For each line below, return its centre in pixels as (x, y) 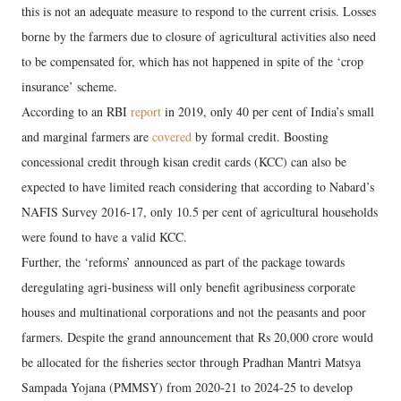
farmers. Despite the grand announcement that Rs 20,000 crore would (197, 337)
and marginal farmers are (87, 137)
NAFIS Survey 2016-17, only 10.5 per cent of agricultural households (200, 212)
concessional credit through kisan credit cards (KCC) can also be (184, 162)
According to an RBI (76, 112)
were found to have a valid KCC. (104, 237)
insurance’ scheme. (69, 87)
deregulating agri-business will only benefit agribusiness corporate (188, 287)
